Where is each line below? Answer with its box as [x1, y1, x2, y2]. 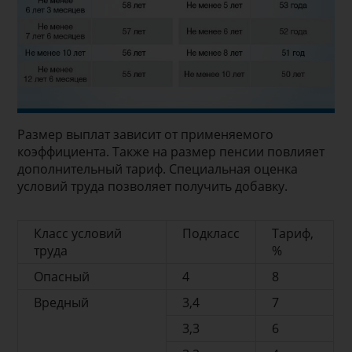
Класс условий [34, 224, 123, 242]
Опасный [34, 267, 90, 285]
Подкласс [182, 224, 240, 242]
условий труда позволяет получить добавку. [17, 177, 288, 195]
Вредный [34, 293, 90, 311]
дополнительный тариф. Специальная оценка [17, 159, 299, 178]
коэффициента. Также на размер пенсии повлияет [17, 142, 325, 160]
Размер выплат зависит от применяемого [17, 125, 274, 143]
